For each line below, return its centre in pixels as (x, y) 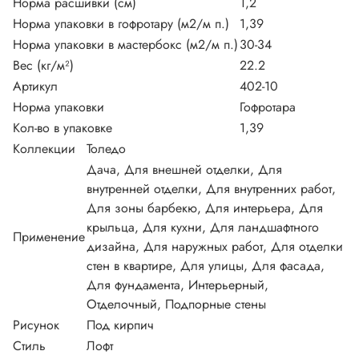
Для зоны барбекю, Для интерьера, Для (205, 208)
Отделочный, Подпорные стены (176, 304)
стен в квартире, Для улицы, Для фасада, (206, 265)
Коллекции (44, 148)
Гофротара (268, 107)
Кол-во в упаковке (63, 127)
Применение (49, 236)
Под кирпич (120, 325)
